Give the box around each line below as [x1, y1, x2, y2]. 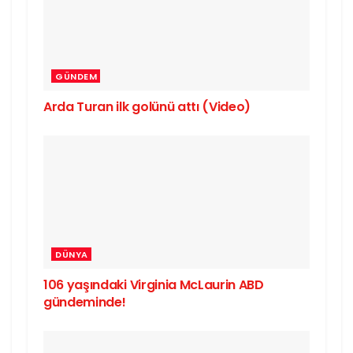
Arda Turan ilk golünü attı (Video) [43, 98, 251, 117]
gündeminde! [43, 293, 126, 312]
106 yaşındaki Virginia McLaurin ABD [43, 276, 264, 295]
